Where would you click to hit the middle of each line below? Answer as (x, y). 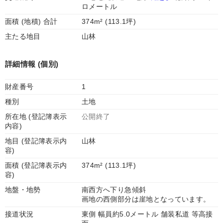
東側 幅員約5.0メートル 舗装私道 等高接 (147, 214)
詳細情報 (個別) (32, 64)
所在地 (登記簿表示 (36, 116)
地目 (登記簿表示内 (36, 141)
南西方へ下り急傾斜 (114, 190)
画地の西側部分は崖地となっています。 (146, 199)
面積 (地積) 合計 (31, 21)
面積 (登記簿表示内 (36, 165)
